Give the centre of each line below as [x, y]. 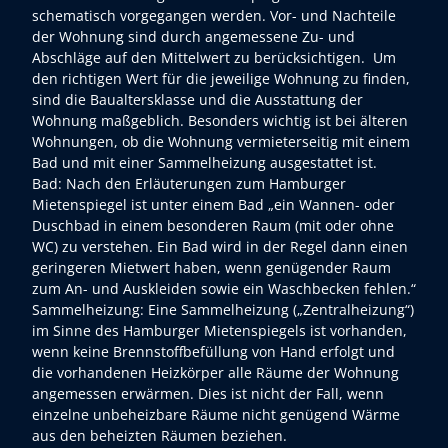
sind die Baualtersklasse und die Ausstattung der [197, 100]
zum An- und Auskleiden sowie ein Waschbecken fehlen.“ [224, 289]
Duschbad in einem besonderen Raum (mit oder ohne [213, 226]
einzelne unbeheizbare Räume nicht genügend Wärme [216, 415]
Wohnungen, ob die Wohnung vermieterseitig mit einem [221, 142]
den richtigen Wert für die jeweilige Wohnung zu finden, [221, 79]
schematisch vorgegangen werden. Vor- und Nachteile [214, 16]
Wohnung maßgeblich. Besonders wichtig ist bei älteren [220, 121]
